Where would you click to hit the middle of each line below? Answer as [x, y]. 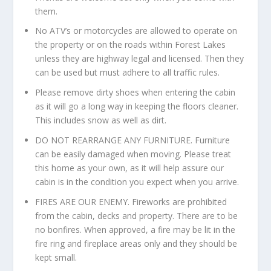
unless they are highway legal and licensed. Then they [140, 59]
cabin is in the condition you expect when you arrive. [137, 181]
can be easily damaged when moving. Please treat [133, 154]
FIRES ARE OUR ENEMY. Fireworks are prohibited [131, 201]
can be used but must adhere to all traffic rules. [128, 73]
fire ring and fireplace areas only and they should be [136, 243]
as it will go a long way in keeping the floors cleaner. [137, 106]
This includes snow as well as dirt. [101, 120]
